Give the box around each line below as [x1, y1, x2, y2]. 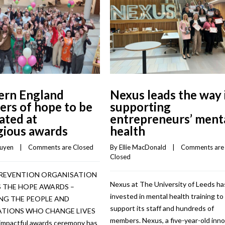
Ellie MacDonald [119, 143, 166, 151]
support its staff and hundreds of [110, 203, 214, 212]
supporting [110, 99, 171, 114]
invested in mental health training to [110, 191, 223, 200]
